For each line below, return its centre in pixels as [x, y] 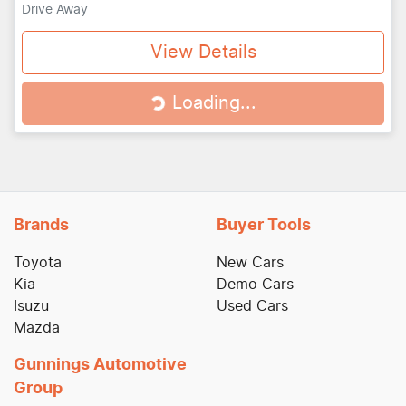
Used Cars [252, 306]
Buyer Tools [264, 225]
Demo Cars [255, 284]
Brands [41, 225]
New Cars [250, 262]
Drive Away [55, 10]
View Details [203, 52]
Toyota [38, 262]
